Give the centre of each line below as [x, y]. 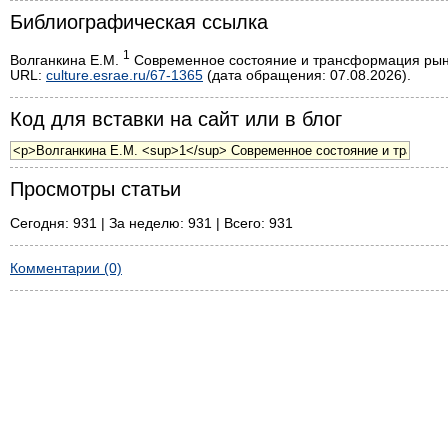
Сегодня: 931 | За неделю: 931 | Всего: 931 [151, 223]
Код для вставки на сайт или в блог [176, 119]
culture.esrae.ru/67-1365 [124, 75]
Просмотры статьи [95, 189]
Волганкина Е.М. [66, 59]
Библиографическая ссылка [139, 21]
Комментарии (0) [66, 268]
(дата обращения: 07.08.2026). [307, 75]
